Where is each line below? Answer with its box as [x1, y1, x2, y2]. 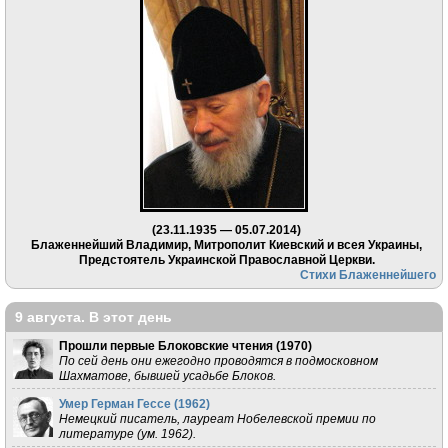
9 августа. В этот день [15, 309, 172, 326]
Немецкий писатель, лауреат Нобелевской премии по [58, 412, 376, 426]
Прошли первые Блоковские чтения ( [58, 339, 280, 353]
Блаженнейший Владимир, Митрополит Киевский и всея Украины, [31, 238, 422, 252]
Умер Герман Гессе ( [58, 397, 178, 411]
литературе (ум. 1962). [58, 427, 196, 441]
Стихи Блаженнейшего [300, 268, 437, 282]
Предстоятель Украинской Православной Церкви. [78, 253, 375, 267]
